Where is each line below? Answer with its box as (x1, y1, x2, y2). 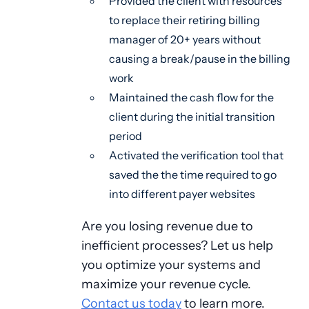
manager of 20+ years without (108, 32, 261, 47)
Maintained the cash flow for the (108, 90, 274, 105)
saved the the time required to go (108, 167, 277, 182)
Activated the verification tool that (108, 148, 283, 163)
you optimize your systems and (81, 256, 261, 272)
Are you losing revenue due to (81, 217, 253, 234)
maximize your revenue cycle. (81, 275, 251, 292)
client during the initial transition (108, 109, 275, 124)
